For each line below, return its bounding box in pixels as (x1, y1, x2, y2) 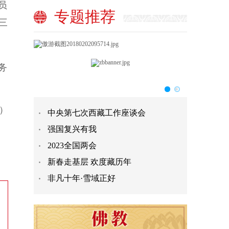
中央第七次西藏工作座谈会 (48, 108, 146, 117)
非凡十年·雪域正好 (48, 174, 116, 182)
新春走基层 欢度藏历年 (48, 157, 131, 166)
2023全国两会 (48, 141, 97, 150)
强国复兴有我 (48, 125, 97, 133)
